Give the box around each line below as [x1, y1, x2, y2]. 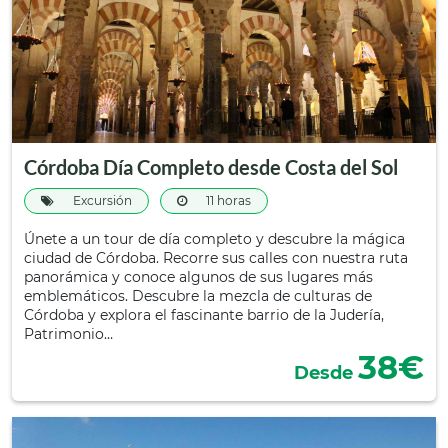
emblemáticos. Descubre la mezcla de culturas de [24, 287, 372, 305]
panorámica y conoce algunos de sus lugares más [24, 268, 373, 286]
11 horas [203, 193, 251, 208]
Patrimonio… [24, 325, 113, 343]
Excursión [70, 193, 132, 208]
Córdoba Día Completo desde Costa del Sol [24, 155, 398, 179]
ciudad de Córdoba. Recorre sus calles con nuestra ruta [24, 249, 408, 267]
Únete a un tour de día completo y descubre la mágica [24, 230, 405, 248]
